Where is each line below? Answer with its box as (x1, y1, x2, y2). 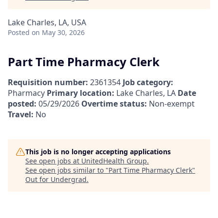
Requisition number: (8, 76, 88, 88)
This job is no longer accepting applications (25, 146, 171, 156)
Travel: (8, 109, 34, 120)
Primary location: (47, 87, 114, 98)
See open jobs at (25, 156, 81, 165)
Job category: (123, 76, 173, 88)
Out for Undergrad (25, 174, 87, 184)
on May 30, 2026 (32, 28, 85, 37)
